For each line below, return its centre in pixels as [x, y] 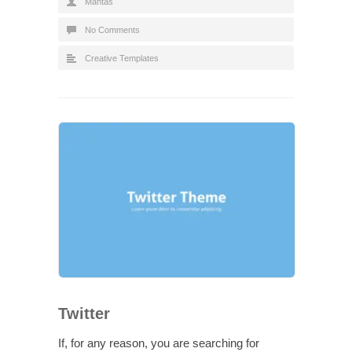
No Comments [112, 29]
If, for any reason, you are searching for [159, 343]
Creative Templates [122, 58]
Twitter [84, 313]
